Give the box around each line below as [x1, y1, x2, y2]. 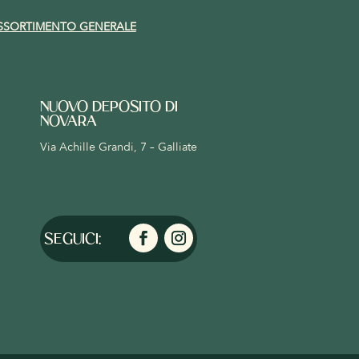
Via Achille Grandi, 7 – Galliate [39, 139, 197, 155]
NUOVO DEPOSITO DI [39, 100, 178, 116]
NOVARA [39, 115, 97, 131]
